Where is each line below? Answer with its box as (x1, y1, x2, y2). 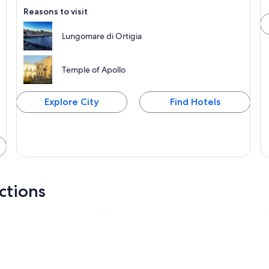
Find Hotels (169, 95, 220, 107)
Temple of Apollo (61, 64, 125, 75)
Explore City (44, 95, 99, 107)
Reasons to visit (23, 5, 88, 17)
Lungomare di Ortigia (61, 30, 142, 41)
